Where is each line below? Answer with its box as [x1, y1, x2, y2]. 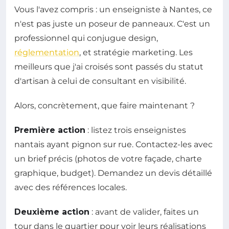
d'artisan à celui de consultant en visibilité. [14, 76, 186, 86]
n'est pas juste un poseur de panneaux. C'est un [14, 18, 210, 29]
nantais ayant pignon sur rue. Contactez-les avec [14, 139, 213, 149]
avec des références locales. [14, 182, 127, 192]
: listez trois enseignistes [85, 125, 186, 135]
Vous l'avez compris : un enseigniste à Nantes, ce [14, 4, 212, 14]
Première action [14, 125, 85, 135]
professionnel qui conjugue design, [14, 33, 158, 43]
